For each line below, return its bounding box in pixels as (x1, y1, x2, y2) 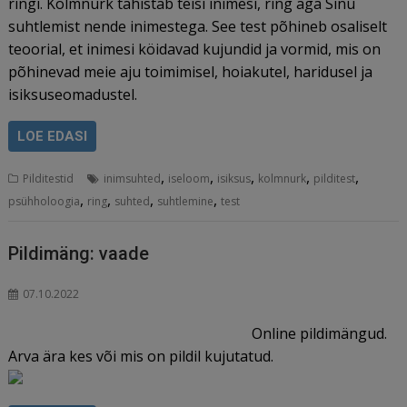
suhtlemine (157, 194, 214, 209)
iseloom (168, 171, 211, 186)
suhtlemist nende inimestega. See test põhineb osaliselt (8, 16, 388, 36)
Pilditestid (23, 171, 74, 186)
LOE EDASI (17, 128, 88, 144)
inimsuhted (104, 171, 162, 186)
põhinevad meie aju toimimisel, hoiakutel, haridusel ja (8, 62, 373, 82)
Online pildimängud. (251, 323, 387, 343)
